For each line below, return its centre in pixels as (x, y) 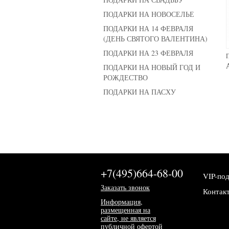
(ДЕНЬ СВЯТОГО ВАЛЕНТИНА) (155, 39)
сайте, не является (128, 218)
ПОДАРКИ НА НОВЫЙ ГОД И (152, 67)
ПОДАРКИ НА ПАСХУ (140, 92)
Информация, (122, 202)
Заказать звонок (125, 187)
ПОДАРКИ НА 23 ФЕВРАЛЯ (148, 53)
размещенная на (125, 210)
